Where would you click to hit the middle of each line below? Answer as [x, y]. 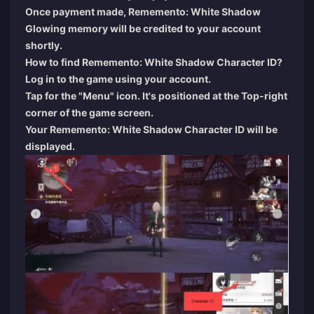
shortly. [44, 45]
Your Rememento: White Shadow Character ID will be [151, 129]
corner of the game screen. [89, 112]
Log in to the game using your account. [118, 78]
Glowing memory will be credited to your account [143, 28]
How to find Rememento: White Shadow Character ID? [154, 62]
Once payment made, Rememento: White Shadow [143, 11]
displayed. [50, 146]
